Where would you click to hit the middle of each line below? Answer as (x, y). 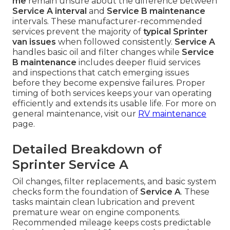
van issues (34, 42)
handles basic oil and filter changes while (97, 52)
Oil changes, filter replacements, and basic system (114, 182)
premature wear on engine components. (96, 213)
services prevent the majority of (78, 32)
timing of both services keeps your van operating (112, 93)
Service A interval (50, 11)
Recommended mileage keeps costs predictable (112, 223)
